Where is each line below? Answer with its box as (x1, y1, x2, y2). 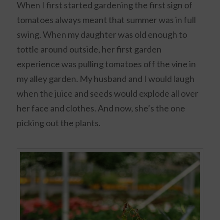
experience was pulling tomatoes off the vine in (17, 58, 196, 70)
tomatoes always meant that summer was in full (17, 14, 196, 26)
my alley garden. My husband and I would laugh (17, 73, 195, 84)
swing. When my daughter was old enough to (17, 29, 188, 40)
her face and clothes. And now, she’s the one (17, 103, 186, 114)
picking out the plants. (17, 117, 101, 129)
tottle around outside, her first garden (17, 44, 162, 55)
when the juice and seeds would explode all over (17, 88, 199, 99)
